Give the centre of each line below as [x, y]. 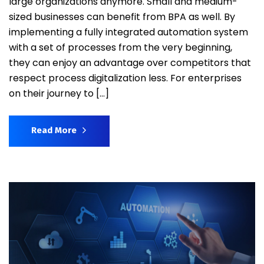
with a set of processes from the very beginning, [121, 48]
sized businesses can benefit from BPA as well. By [122, 17]
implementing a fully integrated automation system [128, 32]
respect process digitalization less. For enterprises [125, 78]
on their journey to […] [59, 94]
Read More [54, 131]
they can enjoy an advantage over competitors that [130, 63]
